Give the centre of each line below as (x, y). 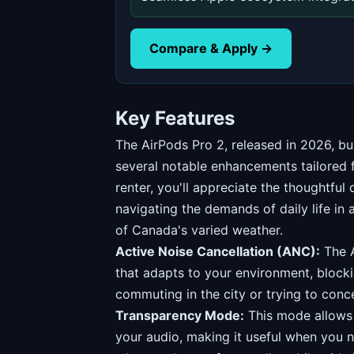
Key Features (175, 118)
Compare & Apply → (211, 48)
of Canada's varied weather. (199, 230)
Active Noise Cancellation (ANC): (218, 251)
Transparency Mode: (180, 315)
